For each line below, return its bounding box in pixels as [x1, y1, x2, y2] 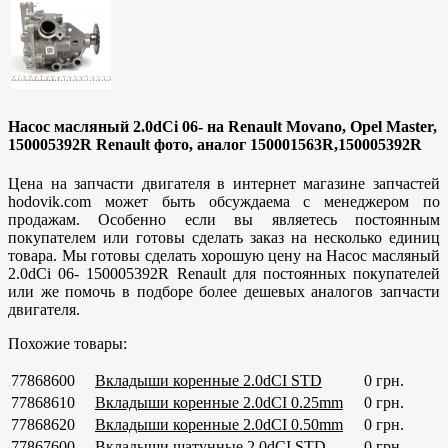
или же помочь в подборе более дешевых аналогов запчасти [8, 282, 440, 300]
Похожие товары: [8, 334, 127, 352]
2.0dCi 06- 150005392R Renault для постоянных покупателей [8, 264, 440, 282]
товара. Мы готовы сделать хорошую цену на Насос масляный [8, 246, 440, 264]
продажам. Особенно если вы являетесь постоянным [8, 210, 440, 228]
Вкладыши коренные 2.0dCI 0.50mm [95, 415, 343, 433]
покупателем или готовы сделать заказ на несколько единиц [8, 228, 440, 246]
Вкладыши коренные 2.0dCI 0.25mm [95, 393, 343, 411]
